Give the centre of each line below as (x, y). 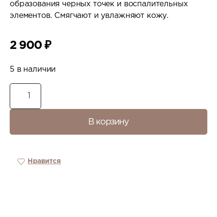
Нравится (44, 161)
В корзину (108, 122)
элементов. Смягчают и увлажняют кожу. (89, 16)
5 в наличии (33, 70)
